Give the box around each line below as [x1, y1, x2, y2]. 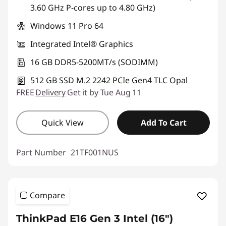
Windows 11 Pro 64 [30, 20, 103, 32]
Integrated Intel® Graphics [30, 38, 133, 50]
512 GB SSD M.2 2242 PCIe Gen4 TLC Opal [30, 75, 188, 86]
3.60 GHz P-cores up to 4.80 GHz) [30, 2, 155, 14]
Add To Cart [140, 117, 187, 129]
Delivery [35, 87, 66, 98]
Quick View [41, 117, 84, 129]
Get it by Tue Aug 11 [67, 87, 141, 98]
